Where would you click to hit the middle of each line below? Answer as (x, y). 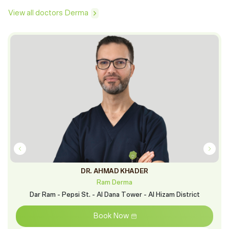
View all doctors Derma (48, 13)
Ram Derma (114, 183)
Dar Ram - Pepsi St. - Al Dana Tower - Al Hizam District (114, 195)
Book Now (111, 216)
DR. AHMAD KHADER (114, 171)
